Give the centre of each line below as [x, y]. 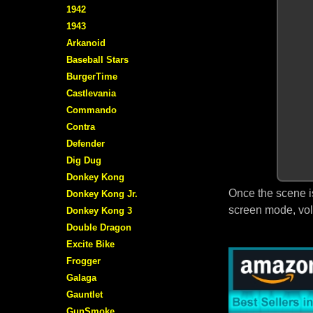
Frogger [83, 261]
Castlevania [91, 93]
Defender [86, 143]
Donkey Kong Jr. [102, 194]
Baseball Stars [97, 59]
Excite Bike [90, 244]
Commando [92, 110]
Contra [81, 126]
